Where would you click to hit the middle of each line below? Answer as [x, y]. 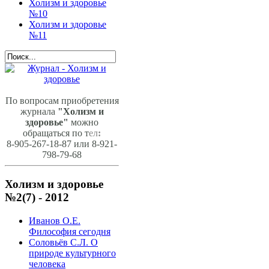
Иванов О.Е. [55, 220]
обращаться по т [56, 133]
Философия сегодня [70, 231]
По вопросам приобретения [62, 101]
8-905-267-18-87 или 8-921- [62, 144]
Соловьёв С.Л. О [63, 242]
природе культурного [72, 253]
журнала [39, 112]
